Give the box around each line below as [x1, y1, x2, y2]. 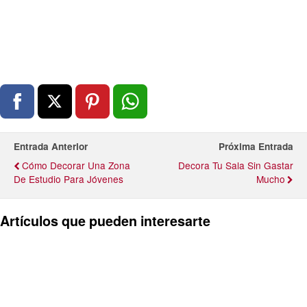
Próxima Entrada [219, 139, 293, 153]
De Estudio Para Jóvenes [14, 171, 123, 186]
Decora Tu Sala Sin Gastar [178, 158, 293, 172]
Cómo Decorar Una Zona [22, 158, 130, 172]
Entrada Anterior [14, 139, 88, 153]
